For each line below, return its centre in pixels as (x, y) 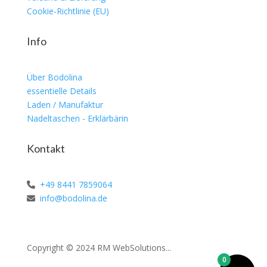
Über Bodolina (54, 77)
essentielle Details (61, 91)
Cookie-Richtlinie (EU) (68, 11)
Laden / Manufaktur (65, 105)
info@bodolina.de (72, 198)
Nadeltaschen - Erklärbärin (77, 119)
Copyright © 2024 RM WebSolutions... (99, 248)
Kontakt (46, 149)
